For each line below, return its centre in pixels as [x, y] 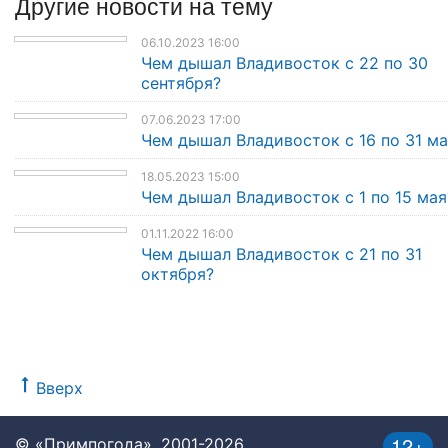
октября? [177, 274]
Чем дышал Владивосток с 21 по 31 [281, 254]
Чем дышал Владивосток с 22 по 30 [284, 63]
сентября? [181, 83]
